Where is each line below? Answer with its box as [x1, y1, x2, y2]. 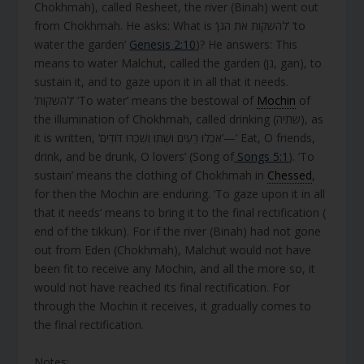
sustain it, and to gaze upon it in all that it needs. [34, 74, 289, 90]
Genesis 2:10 [129, 37, 197, 53]
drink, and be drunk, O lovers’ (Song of [34, 149, 235, 165]
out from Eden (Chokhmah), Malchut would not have [34, 242, 312, 258]
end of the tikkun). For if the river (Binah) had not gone [34, 223, 322, 240]
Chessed [267, 167, 313, 184]
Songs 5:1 [234, 149, 289, 165]
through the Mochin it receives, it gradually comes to [34, 298, 312, 314]
